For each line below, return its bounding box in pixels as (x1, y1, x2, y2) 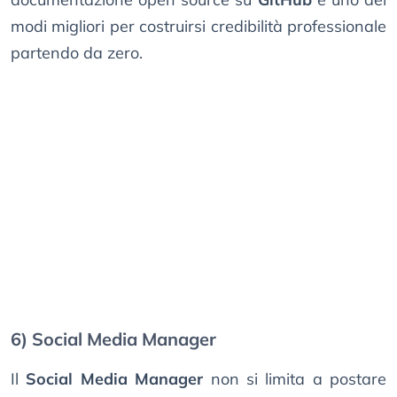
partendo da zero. (11, 43, 143, 64)
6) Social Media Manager (11, 328, 216, 351)
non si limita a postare (203, 369, 386, 390)
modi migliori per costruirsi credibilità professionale (11, 16, 386, 37)
